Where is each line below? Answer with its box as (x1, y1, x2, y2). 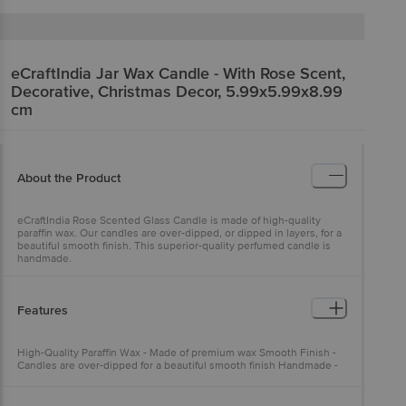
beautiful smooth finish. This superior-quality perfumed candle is (17, 238, 331, 253)
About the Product (17, 169, 121, 186)
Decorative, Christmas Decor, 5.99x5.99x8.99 (11, 81, 343, 101)
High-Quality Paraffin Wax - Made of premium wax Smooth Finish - (17, 345, 336, 360)
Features (17, 302, 68, 318)
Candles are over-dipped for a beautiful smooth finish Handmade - (17, 358, 338, 372)
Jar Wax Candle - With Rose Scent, (96, 63, 345, 83)
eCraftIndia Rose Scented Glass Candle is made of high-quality (17, 213, 321, 227)
